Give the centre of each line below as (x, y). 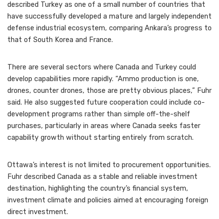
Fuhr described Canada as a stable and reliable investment (102, 177)
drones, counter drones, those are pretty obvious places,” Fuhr (109, 91)
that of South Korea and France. (60, 40)
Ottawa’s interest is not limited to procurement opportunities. (109, 165)
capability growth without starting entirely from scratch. (100, 138)
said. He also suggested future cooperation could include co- (106, 103)
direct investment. (38, 212)
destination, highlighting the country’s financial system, (98, 189)
